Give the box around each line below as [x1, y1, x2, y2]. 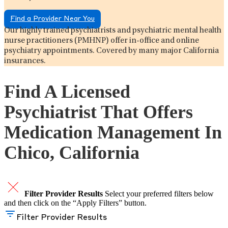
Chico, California [4, 142, 139, 163]
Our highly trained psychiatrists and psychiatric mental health [4, 26, 221, 35]
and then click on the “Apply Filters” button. [4, 198, 147, 207]
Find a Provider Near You [10, 15, 95, 22]
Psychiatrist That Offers [4, 101, 193, 122]
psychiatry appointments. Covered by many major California [4, 46, 219, 55]
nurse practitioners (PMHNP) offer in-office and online [4, 36, 199, 45]
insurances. [4, 56, 46, 65]
